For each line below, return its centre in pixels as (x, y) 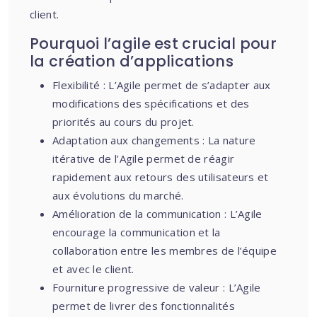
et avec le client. (93, 269)
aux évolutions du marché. (118, 195)
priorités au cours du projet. (123, 122)
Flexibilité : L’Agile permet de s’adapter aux (162, 85)
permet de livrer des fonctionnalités (144, 306)
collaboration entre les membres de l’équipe (165, 250)
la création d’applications (132, 61)
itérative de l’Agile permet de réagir (144, 158)
